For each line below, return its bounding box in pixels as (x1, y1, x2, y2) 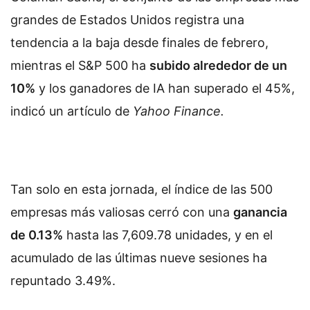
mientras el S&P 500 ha (10, 57, 149, 73)
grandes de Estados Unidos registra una (10, 12, 244, 27)
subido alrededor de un (149, 57, 287, 73)
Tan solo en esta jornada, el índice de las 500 (10, 182, 273, 197)
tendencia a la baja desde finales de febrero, (10, 35, 268, 50)
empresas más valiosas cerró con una (10, 205, 233, 220)
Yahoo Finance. (133, 103, 224, 118)
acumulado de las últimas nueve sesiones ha (10, 250, 267, 266)
